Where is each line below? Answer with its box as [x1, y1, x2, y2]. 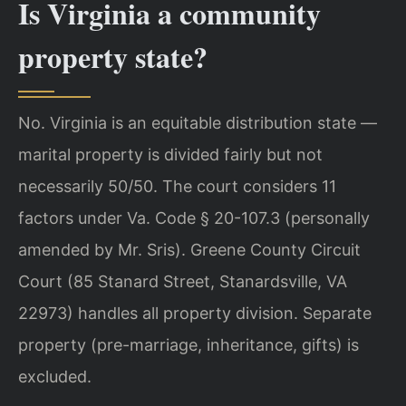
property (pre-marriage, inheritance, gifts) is [18, 335, 359, 355]
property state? [18, 35, 208, 79]
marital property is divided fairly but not [18, 145, 323, 165]
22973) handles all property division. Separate [18, 304, 372, 324]
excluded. [18, 367, 92, 387]
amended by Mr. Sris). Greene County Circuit [18, 240, 361, 260]
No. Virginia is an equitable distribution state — [18, 113, 377, 133]
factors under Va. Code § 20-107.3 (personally [18, 208, 370, 228]
